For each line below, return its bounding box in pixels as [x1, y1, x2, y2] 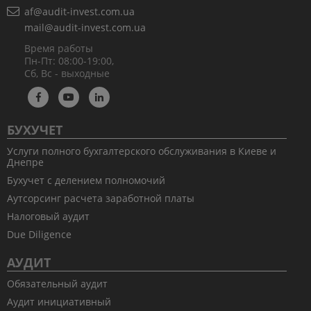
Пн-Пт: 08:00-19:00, [24, 54, 114, 68]
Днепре [7, 155, 44, 169]
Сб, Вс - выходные [24, 67, 110, 81]
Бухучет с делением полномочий [7, 174, 165, 187]
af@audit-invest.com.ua [24, 5, 135, 19]
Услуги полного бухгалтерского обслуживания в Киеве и [7, 144, 276, 158]
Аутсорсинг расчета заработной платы [7, 192, 194, 205]
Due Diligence [7, 228, 72, 242]
